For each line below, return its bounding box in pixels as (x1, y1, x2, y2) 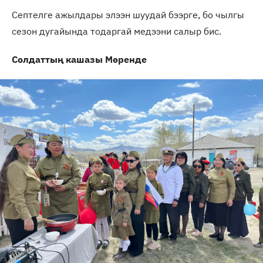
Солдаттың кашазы (12, 53, 105, 65)
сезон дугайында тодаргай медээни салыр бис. (12, 25, 221, 37)
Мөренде (105, 53, 147, 65)
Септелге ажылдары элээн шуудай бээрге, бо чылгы (12, 8, 244, 21)
